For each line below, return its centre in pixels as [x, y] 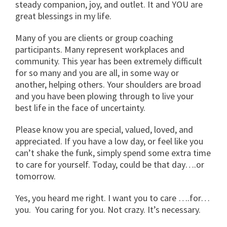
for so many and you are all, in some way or [97, 72]
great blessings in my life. [63, 16]
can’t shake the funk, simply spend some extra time [113, 153]
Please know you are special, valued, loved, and [104, 129]
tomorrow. [35, 176]
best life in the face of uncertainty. [80, 107]
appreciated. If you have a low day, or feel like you [109, 141]
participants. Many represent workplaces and [100, 49]
